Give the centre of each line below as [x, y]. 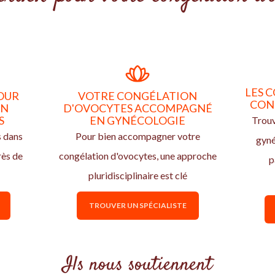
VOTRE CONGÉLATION [137, 96]
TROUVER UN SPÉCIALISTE [137, 205]
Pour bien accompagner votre [137, 136]
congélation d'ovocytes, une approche [137, 156]
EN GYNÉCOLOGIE [137, 120]
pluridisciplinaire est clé [137, 175]
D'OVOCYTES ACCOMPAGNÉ [137, 108]
